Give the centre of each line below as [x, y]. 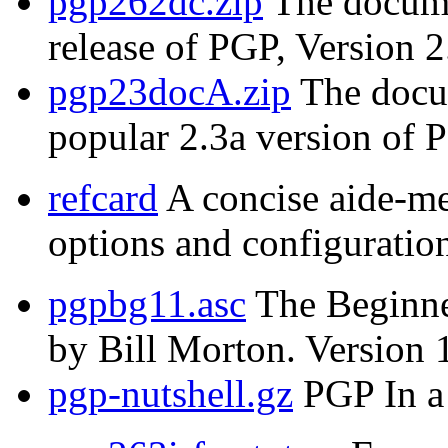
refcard [103, 198]
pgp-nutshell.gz [170, 394]
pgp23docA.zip [169, 92]
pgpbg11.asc [147, 304]
